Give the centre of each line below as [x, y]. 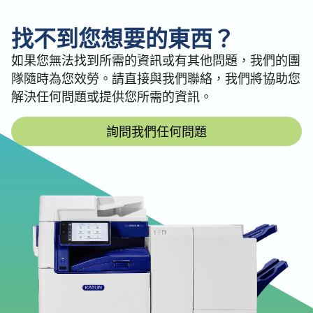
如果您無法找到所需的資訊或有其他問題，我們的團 [156, 60]
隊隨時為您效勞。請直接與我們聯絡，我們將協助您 [156, 78]
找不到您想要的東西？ [123, 37]
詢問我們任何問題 [156, 131]
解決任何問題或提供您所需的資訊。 [112, 96]
